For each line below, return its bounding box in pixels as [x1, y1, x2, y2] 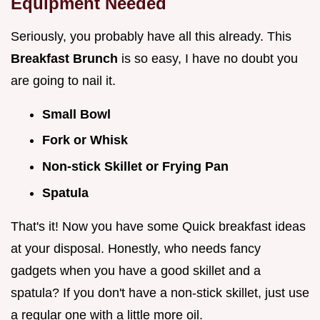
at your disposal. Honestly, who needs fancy [11, 241, 261, 256]
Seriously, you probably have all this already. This [11, 29, 291, 44]
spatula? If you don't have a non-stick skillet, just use [11, 285, 309, 300]
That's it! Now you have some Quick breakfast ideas [11, 219, 306, 234]
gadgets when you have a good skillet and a [11, 263, 261, 278]
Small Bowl [42, 106, 111, 121]
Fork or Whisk [42, 133, 128, 148]
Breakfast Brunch [11, 51, 121, 66]
